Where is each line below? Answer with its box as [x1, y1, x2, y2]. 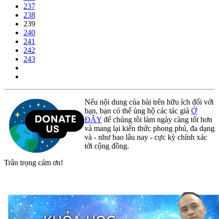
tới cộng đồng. [85, 141, 129, 150]
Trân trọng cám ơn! [4, 158, 63, 167]
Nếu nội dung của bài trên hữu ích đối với [85, 97, 214, 106]
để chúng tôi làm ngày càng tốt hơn [102, 115, 212, 124]
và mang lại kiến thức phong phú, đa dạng [85, 124, 215, 132]
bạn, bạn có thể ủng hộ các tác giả [85, 106, 191, 115]
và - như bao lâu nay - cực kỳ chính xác [85, 132, 207, 141]
